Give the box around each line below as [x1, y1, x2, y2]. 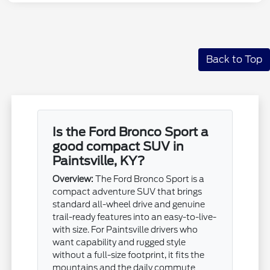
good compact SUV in [52, 139, 184, 154]
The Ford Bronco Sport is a [93, 174, 205, 184]
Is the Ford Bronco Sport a [52, 124, 209, 139]
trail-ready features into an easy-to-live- [52, 212, 217, 222]
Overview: [52, 174, 94, 184]
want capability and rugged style [52, 237, 186, 247]
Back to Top [206, 53, 262, 65]
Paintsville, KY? [52, 153, 145, 168]
